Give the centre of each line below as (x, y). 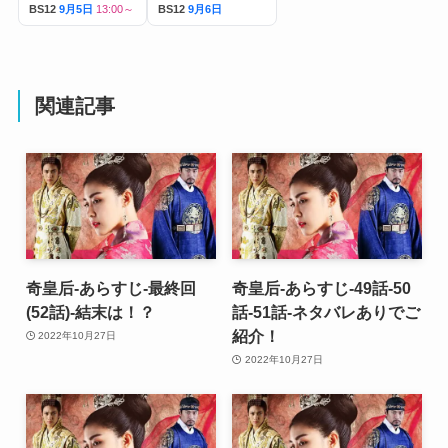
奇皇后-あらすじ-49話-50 (322, 287)
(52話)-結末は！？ (90, 311)
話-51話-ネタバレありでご (326, 311)
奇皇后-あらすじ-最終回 (110, 287)
